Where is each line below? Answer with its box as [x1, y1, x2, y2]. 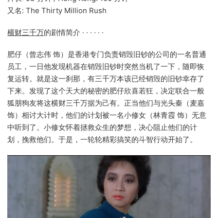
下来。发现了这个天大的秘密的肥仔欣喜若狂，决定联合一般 [7, 86, 204, 95]
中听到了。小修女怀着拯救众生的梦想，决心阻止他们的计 [7, 123, 197, 132]
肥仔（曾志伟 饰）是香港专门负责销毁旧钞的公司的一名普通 [7, 50, 206, 59]
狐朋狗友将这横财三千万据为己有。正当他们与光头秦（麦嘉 [7, 98, 204, 108]
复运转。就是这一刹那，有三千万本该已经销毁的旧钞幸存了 [7, 74, 204, 83]
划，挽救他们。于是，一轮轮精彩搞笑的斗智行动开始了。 [7, 135, 197, 144]
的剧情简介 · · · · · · [44, 28, 104, 37]
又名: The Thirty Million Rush [7, 6, 107, 15]
